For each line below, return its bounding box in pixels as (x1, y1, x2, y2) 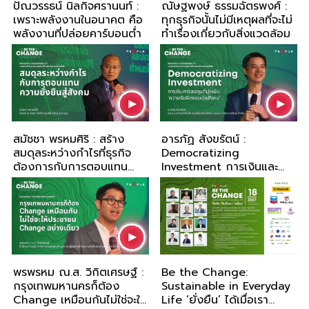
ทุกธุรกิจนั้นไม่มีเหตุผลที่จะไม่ (161, 12, 292, 29)
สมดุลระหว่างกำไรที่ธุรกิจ (12, 145, 131, 162)
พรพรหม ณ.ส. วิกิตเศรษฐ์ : (12, 264, 143, 281)
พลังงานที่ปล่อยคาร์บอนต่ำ (12, 26, 141, 43)
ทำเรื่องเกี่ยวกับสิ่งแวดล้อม (161, 26, 290, 43)
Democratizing (161, 145, 239, 162)
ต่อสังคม (161, 186, 203, 203)
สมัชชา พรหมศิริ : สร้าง (12, 131, 124, 148)
